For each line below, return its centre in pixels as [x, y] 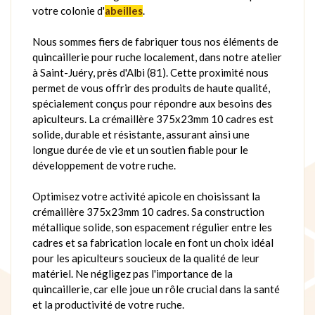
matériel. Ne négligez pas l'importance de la [133, 273]
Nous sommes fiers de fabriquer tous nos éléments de [155, 41]
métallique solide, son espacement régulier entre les [152, 227]
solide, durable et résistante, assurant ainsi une [141, 134]
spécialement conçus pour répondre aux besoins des [152, 103]
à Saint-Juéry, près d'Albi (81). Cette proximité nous [150, 72]
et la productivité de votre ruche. [108, 304]
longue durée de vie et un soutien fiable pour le [140, 149]
